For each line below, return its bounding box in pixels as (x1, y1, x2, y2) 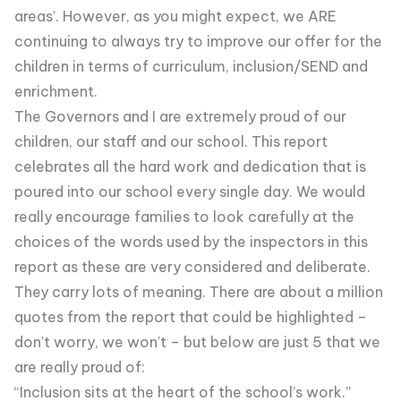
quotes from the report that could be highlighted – (14, 308, 367, 326)
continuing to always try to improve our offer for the (14, 32, 382, 50)
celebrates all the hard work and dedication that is (14, 158, 366, 175)
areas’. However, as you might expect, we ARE (14, 7, 337, 25)
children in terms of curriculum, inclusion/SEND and (14, 57, 368, 75)
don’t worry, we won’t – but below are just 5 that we (14, 333, 380, 351)
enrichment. (14, 82, 98, 100)
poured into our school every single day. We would (14, 183, 365, 200)
